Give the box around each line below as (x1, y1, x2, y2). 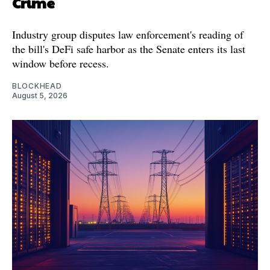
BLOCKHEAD (12, 81, 62, 90)
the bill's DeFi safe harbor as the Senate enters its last (12, 41, 245, 56)
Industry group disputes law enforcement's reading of (12, 27, 243, 42)
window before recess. (12, 55, 109, 71)
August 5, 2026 (12, 90, 67, 100)
